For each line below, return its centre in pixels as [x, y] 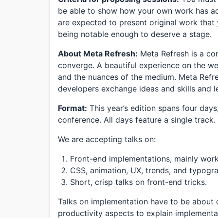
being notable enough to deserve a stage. [135, 34]
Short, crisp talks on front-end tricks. [138, 182]
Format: [73, 108]
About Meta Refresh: [98, 54]
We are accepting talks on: [107, 139]
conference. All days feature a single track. [137, 120]
